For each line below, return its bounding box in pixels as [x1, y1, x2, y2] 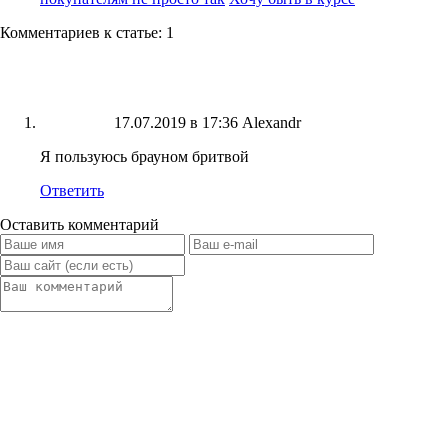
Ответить [40, 182, 104, 200]
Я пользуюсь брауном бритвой [40, 148, 249, 166]
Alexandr [242, 114, 301, 132]
